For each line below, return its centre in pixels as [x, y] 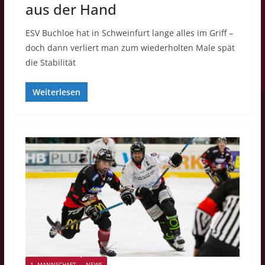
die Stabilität [50, 62]
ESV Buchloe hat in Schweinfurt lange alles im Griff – [129, 33]
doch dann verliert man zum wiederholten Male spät [130, 47]
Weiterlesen [56, 92]
